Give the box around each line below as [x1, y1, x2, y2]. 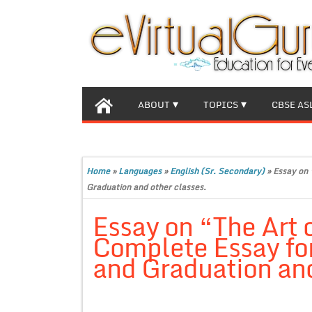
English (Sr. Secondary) [170, 164, 265, 178]
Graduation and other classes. [86, 180, 206, 194]
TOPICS [203, 97, 238, 112]
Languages [118, 164, 162, 178]
